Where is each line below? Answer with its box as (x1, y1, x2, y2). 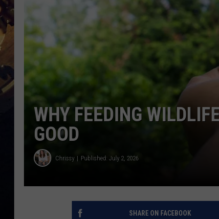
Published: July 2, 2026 (81, 154, 138, 162)
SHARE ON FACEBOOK (129, 209, 191, 218)
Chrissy (55, 154, 74, 162)
